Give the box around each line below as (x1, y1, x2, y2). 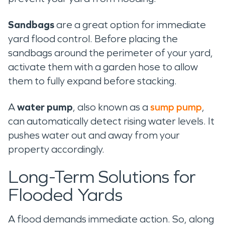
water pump (17, 100, 73, 113)
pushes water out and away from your (8, 129, 180, 141)
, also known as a (73, 100, 150, 113)
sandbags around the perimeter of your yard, (8, 46, 213, 59)
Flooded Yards (8, 184, 123, 206)
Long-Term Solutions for (8, 166, 196, 188)
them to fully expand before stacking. (8, 74, 179, 87)
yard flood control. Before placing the (8, 32, 178, 45)
